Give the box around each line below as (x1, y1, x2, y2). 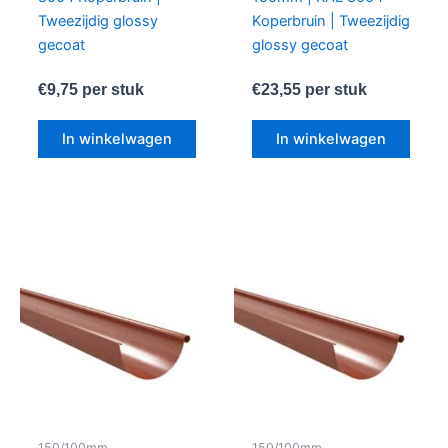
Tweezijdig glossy (37, 12, 158, 31)
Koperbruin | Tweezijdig (251, 12, 410, 31)
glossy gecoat (251, 36, 348, 55)
